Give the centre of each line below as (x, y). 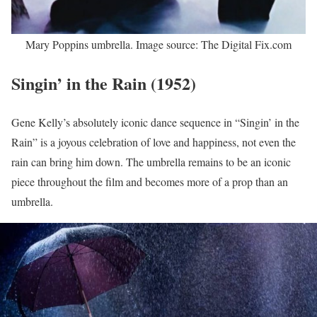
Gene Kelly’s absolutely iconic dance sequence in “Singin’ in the (155, 122)
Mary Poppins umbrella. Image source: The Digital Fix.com (158, 44)
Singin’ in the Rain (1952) (104, 83)
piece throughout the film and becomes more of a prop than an (150, 181)
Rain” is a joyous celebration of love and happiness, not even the (154, 142)
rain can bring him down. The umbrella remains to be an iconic (151, 161)
